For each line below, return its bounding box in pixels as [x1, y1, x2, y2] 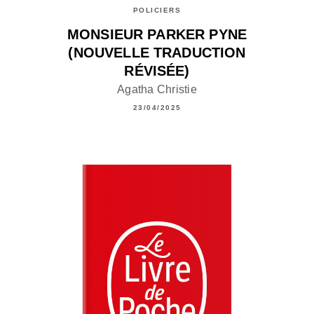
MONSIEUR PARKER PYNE [67, 26, 247, 42]
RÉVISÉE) [124, 62, 190, 78]
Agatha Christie [116, 83, 198, 96]
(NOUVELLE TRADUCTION [68, 44, 246, 60]
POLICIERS [132, 6, 182, 14]
